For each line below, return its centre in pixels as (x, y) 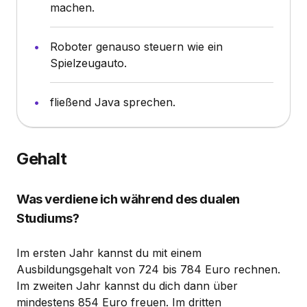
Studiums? (48, 218)
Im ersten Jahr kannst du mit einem (109, 253)
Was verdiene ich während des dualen (128, 199)
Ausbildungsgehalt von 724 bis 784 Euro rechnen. (148, 269)
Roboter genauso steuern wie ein (136, 46)
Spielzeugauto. (88, 63)
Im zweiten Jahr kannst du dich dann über (127, 285)
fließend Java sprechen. (113, 102)
